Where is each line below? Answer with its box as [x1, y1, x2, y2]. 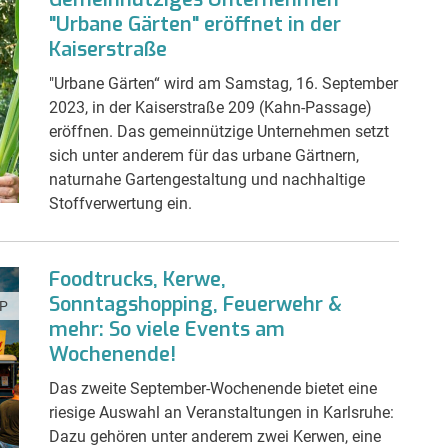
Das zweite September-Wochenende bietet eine [49, 378, 377, 398]
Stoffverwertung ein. [49, 193, 192, 213]
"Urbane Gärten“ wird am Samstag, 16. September [49, 73, 398, 93]
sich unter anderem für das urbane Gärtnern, [49, 145, 359, 165]
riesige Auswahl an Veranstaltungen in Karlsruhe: [49, 402, 394, 422]
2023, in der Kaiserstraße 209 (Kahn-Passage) [49, 97, 372, 117]
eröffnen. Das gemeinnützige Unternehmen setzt [49, 121, 389, 141]
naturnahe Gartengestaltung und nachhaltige [49, 169, 365, 189]
